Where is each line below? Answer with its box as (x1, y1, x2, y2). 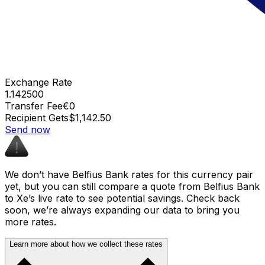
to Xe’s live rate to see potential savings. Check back (5, 192, 240, 204)
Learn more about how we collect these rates (9, 239, 163, 248)
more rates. (5, 215, 56, 228)
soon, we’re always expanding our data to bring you (5, 203, 240, 216)
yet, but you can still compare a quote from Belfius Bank (5, 180, 260, 192)
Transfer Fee (5, 99, 63, 112)
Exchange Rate (5, 76, 72, 88)
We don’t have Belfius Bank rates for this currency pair (5, 168, 253, 180)
